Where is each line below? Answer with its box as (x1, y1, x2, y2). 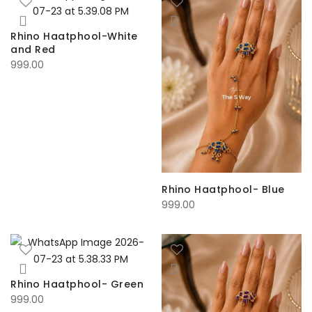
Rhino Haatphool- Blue (162, 182, 285, 197)
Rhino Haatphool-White (10, 29, 138, 44)
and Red (10, 42, 56, 57)
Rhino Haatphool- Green (10, 277, 143, 292)
